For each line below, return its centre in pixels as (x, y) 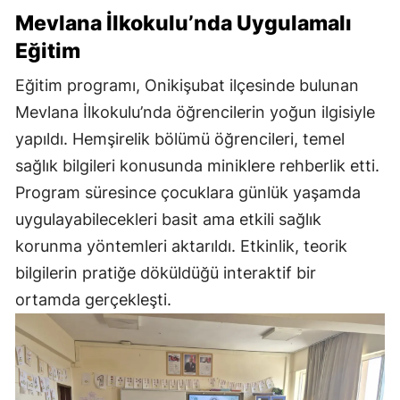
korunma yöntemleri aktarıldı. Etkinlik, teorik (181, 246)
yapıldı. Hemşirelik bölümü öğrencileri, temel (180, 138)
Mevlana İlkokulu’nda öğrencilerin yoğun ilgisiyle (195, 112)
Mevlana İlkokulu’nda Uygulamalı (183, 23)
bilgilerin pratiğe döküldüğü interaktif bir (166, 272)
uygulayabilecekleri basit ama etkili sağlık (168, 219)
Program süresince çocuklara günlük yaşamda (188, 192)
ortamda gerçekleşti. (93, 299)
